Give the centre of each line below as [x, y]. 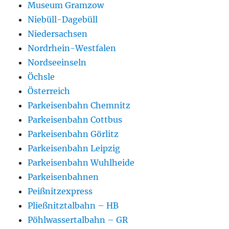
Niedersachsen [58, 34]
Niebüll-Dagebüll [63, 20]
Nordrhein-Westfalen [72, 48]
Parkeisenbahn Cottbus [75, 120]
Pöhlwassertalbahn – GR [78, 220]
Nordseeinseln [57, 63]
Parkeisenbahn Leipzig [74, 148]
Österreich [49, 91]
